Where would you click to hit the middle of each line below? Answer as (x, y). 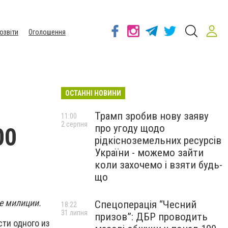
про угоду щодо (130, 128)
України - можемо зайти (149, 153)
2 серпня (74, 124)
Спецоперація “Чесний (146, 205)
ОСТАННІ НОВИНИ (93, 93)
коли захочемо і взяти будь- (159, 165)
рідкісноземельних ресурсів (158, 140)
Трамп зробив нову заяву (152, 116)
